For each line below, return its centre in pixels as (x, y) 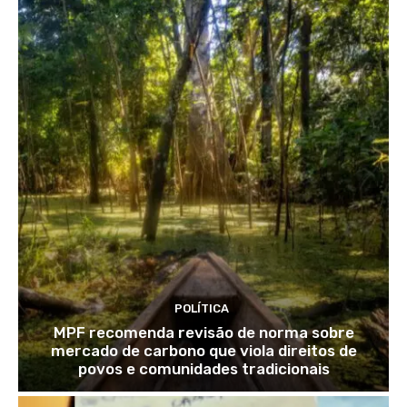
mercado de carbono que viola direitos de (203, 351)
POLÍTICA (201, 309)
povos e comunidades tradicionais (203, 369)
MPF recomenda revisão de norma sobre (203, 333)
